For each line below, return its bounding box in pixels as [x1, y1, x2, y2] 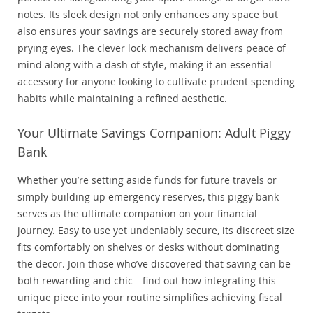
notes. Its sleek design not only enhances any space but [17, 8, 278, 22]
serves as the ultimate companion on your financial [17, 207, 257, 221]
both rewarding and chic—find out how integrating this [17, 274, 276, 288]
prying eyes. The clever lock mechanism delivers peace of [17, 41, 286, 55]
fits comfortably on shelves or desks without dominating [17, 240, 279, 254]
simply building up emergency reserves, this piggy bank [17, 190, 279, 204]
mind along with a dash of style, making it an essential [17, 58, 272, 72]
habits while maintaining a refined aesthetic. [17, 92, 227, 105]
